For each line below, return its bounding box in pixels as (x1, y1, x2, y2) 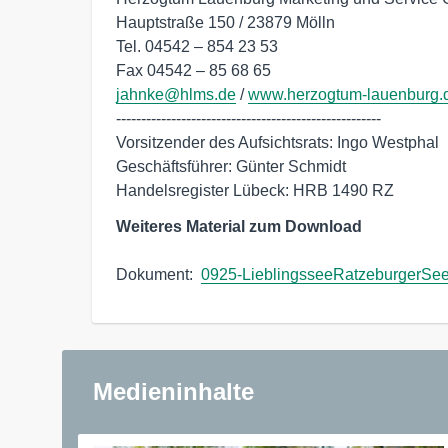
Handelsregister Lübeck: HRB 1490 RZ (116, 181, 394, 199)
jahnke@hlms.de (116, 85, 236, 103)
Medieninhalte (93, 377, 254, 405)
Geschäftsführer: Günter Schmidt (116, 157, 346, 175)
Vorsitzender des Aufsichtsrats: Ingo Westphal (116, 133, 439, 151)
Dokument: (116, 265, 201, 283)
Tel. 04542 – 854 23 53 (116, 37, 278, 55)
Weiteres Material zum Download (116, 217, 362, 235)
